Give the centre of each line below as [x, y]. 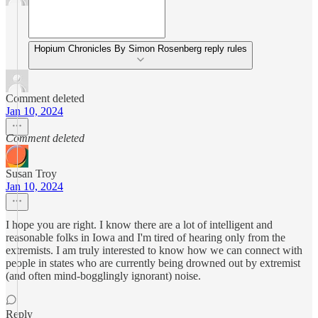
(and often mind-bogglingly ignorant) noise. [103, 276]
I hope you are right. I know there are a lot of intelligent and [139, 225]
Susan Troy [31, 174]
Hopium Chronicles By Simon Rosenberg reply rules [141, 49]
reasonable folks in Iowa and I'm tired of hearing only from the [146, 237]
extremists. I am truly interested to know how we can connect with [154, 250]
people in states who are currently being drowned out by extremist [153, 263]
